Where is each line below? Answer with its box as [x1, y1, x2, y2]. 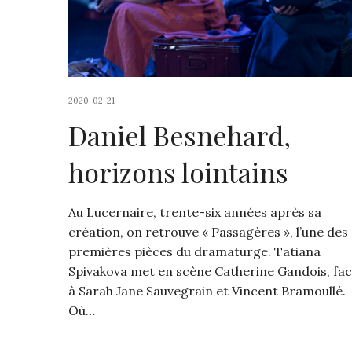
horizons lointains [68, 153, 288, 190]
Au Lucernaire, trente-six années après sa [68, 203, 321, 220]
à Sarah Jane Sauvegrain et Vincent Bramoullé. [68, 282, 346, 299]
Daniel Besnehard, [68, 116, 291, 153]
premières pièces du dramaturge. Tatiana [68, 243, 321, 259]
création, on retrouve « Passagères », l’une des [68, 223, 348, 240]
